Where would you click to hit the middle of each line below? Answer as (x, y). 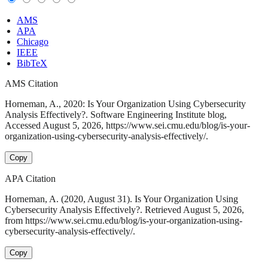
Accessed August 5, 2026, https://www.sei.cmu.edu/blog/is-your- (127, 126)
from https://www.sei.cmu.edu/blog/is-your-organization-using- (124, 221)
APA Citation (30, 179)
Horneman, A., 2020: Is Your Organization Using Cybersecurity (125, 104)
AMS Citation (31, 84)
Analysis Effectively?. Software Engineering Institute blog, (116, 115)
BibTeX (32, 63)
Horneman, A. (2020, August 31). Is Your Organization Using (121, 199)
